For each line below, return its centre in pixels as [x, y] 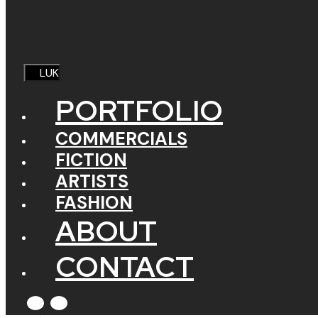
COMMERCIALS [121, 138]
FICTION [91, 160]
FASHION [94, 202]
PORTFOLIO [139, 110]
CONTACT [125, 266]
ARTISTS [92, 181]
